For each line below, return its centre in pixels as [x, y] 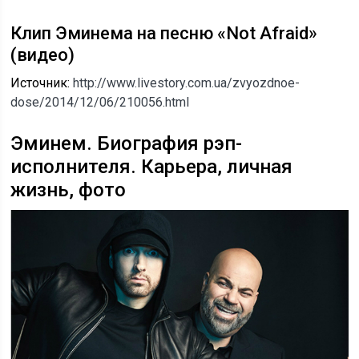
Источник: [42, 83]
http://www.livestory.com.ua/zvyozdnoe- [187, 83]
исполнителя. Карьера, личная [152, 166]
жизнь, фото [69, 190]
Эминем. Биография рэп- [127, 143]
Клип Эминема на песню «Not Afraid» [164, 33]
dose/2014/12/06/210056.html [100, 102]
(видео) [43, 54]
